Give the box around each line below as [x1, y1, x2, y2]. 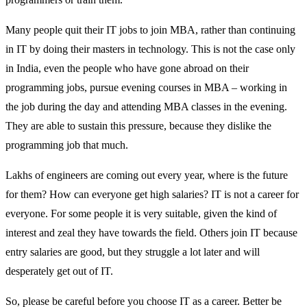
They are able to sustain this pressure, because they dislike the [5, 120, 271, 132]
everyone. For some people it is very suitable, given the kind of [5, 208, 277, 220]
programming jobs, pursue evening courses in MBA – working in [5, 82, 287, 94]
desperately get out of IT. [5, 265, 113, 278]
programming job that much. [5, 139, 128, 151]
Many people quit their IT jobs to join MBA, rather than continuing [5, 24, 295, 36]
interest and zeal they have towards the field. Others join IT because [5, 227, 297, 239]
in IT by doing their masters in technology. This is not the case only [5, 43, 295, 56]
